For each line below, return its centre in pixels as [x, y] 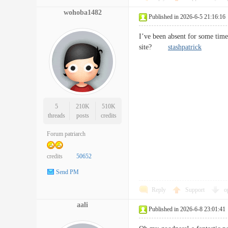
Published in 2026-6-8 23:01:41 [187, 209]
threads [56, 116]
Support [196, 190]
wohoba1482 [82, 12]
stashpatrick [185, 47]
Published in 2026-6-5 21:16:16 [187, 17]
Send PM [67, 172]
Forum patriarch [66, 134]
